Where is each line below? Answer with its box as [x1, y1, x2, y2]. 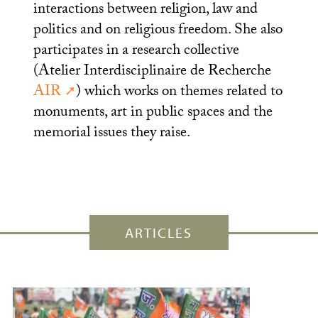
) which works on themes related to [75, 80, 283, 106]
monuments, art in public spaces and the [33, 101, 273, 126]
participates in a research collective [33, 39, 239, 65]
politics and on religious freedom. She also [33, 18, 283, 44]
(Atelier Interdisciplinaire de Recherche [33, 60, 271, 85]
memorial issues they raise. [33, 121, 190, 147]
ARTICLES [125, 224, 193, 242]
